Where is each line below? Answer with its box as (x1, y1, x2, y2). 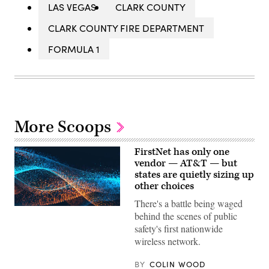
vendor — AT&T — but (134, 157, 237, 171)
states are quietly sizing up (134, 168, 254, 182)
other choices (134, 180, 194, 193)
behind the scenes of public (134, 210, 237, 223)
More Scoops (14, 116, 115, 139)
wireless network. (134, 235, 201, 248)
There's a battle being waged (134, 197, 243, 210)
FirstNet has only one (134, 145, 229, 159)
